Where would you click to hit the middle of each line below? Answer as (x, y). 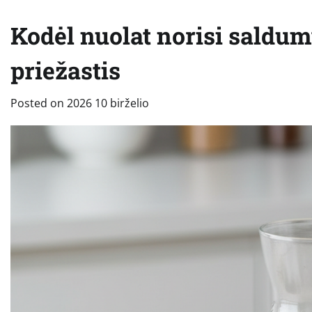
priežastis (65, 70)
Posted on (39, 103)
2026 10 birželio (108, 103)
